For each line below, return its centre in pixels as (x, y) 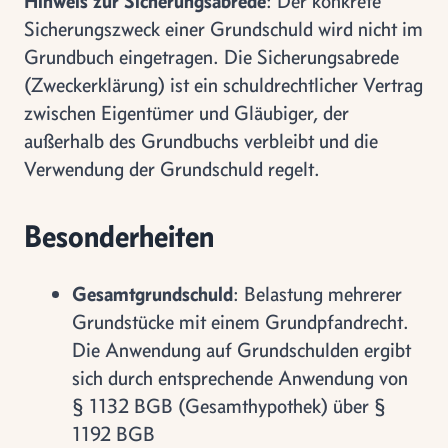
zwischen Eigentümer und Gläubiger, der (186, 112)
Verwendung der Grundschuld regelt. (172, 168)
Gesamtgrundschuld (152, 293)
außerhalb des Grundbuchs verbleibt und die (201, 140)
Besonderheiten (119, 235)
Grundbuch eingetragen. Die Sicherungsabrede (211, 56)
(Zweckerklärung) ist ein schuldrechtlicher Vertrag (223, 84)
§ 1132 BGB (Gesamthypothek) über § (229, 405)
